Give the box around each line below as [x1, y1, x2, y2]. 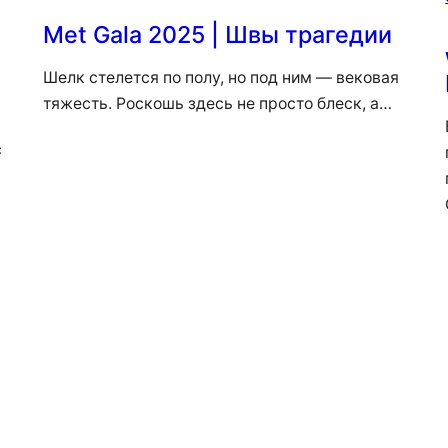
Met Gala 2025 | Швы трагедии [42, 20, 392, 50]
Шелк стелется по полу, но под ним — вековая [42, 68, 399, 88]
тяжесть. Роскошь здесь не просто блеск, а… [42, 94, 392, 114]
